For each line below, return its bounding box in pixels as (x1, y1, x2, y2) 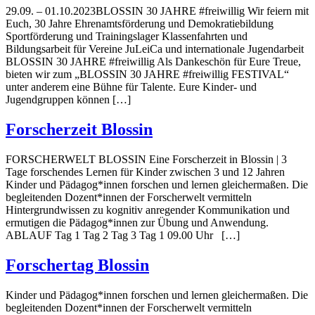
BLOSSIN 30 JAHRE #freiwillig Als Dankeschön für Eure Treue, (6, 55, 301, 67)
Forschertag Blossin (6, 255, 149, 274)
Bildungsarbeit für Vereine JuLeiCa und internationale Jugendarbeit (6, 42, 304, 55)
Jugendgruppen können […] (6, 93, 131, 105)
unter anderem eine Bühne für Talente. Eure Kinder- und (6, 80, 257, 93)
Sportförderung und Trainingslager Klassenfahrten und (6, 30, 247, 42)
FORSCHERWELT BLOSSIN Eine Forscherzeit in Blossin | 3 (6, 153, 287, 165)
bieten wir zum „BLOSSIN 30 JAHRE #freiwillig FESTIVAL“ (6, 67, 289, 80)
